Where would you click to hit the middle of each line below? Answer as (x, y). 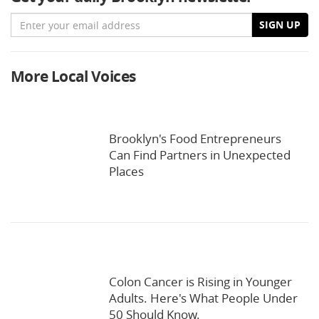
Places (126, 172)
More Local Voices (73, 77)
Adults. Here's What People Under (203, 298)
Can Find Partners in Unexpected (200, 155)
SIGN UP (280, 25)
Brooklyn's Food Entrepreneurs (195, 139)
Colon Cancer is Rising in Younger (200, 282)
